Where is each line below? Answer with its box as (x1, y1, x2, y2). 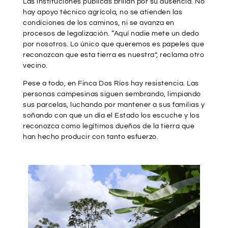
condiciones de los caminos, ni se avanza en (23, 19, 175, 27)
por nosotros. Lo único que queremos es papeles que (23, 41, 204, 48)
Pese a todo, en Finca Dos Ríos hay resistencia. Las (23, 80, 199, 88)
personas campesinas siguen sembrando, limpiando (23, 91, 201, 98)
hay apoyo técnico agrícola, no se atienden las (23, 9, 182, 16)
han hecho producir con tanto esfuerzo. (23, 133, 158, 141)
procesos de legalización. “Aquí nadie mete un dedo (23, 30, 199, 38)
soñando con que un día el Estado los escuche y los (23, 112, 199, 120)
